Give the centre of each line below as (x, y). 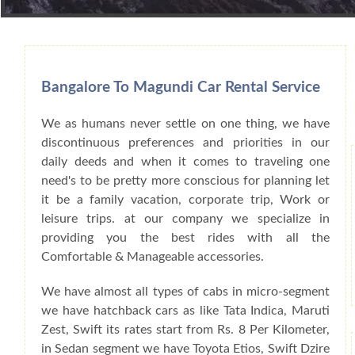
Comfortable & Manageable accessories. (153, 256)
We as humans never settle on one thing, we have (185, 123)
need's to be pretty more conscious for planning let (185, 180)
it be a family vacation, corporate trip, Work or (185, 199)
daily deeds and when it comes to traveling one (185, 161)
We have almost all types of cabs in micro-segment (185, 291)
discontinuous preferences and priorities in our (185, 142)
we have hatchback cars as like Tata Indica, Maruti (185, 310)
